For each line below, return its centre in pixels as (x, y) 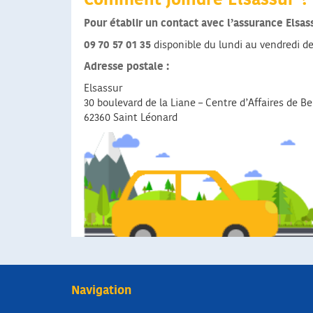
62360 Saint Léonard (131, 118)
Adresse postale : (126, 67)
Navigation (101, 291)
